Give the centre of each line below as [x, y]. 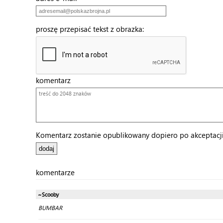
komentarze [55, 172]
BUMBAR [50, 208]
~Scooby [48, 194]
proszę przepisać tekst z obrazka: [93, 29]
